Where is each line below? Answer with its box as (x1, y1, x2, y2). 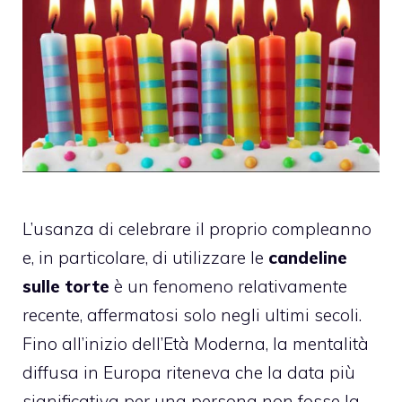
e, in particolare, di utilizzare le (22, 247, 268, 269)
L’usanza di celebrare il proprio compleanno (22, 218, 371, 240)
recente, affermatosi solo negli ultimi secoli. (22, 304, 362, 327)
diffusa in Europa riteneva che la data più (22, 362, 355, 384)
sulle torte (22, 275, 109, 298)
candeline (268, 247, 347, 269)
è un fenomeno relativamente (109, 275, 347, 298)
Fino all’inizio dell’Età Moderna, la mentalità (22, 333, 369, 355)
